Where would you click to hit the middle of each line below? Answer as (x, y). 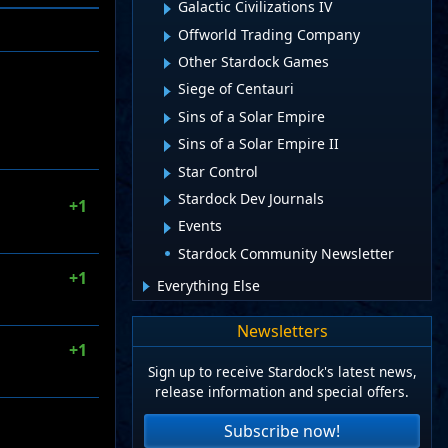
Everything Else (208, 285)
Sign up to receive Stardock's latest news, (282, 372)
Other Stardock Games (253, 62)
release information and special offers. (282, 392)
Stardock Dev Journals (251, 198)
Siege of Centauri (236, 89)
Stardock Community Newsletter (286, 253)
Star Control (218, 171)
